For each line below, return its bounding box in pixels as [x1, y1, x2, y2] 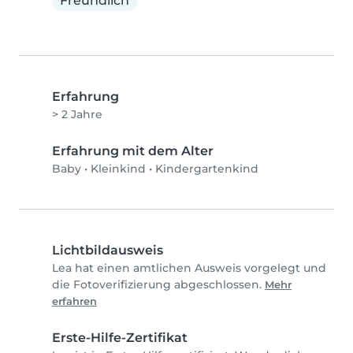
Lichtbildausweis [52, 243, 163, 258]
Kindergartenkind [155, 162, 258, 176]
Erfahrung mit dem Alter [52, 143, 214, 159]
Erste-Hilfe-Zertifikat [52, 330, 188, 346]
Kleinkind [91, 162, 146, 176]
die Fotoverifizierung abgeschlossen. [52, 277, 265, 292]
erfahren [52, 295, 97, 308]
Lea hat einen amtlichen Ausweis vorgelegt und [52, 261, 326, 276]
